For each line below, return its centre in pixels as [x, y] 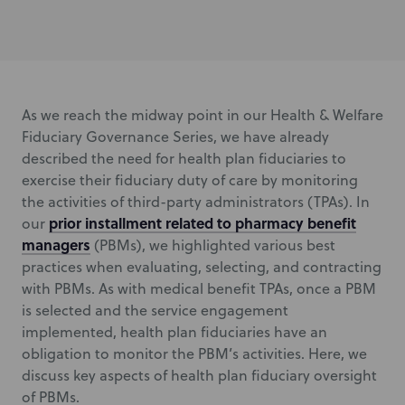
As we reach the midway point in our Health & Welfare [202, 115]
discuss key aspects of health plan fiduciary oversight [199, 375]
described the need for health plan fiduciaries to [184, 158]
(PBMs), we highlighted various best [213, 245]
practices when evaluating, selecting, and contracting [202, 267]
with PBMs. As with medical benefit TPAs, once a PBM [199, 288]
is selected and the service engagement [155, 310]
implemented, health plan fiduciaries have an [174, 332]
